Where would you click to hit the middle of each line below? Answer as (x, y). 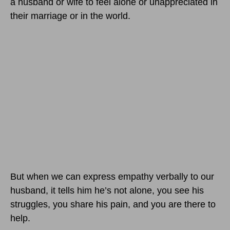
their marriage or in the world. (70, 16)
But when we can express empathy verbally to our (112, 177)
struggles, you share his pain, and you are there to (113, 205)
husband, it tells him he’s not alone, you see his (107, 191)
